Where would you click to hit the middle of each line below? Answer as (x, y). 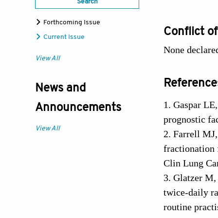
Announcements (78, 108)
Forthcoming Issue (71, 23)
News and (60, 89)
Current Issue (63, 37)
